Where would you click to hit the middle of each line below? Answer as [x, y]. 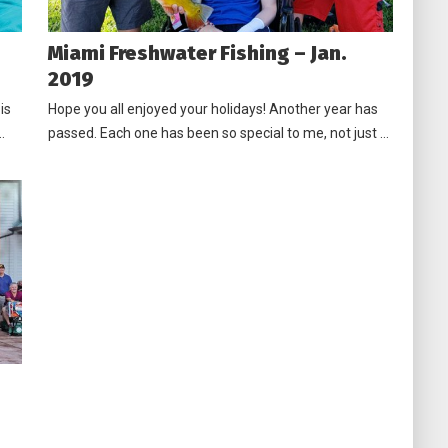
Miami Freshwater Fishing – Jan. [197, 52]
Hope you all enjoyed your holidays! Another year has [212, 108]
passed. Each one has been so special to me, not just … [218, 132]
